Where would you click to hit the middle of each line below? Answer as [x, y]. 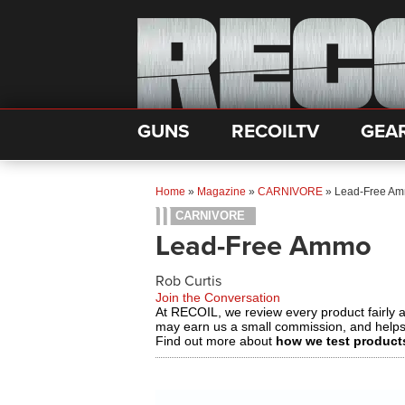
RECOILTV [275, 132]
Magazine [221, 192]
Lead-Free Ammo [264, 246]
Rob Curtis [188, 281]
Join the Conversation [218, 297]
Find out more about [216, 341]
